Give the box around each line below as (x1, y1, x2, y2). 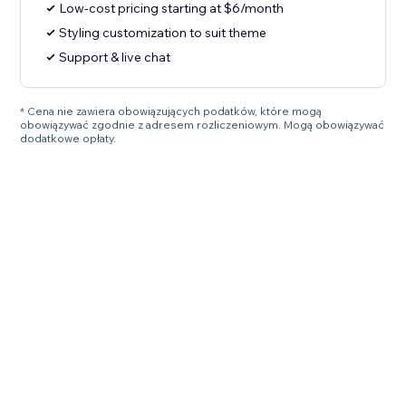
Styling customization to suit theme (59, 24, 267, 42)
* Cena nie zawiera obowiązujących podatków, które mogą (20, 104, 323, 119)
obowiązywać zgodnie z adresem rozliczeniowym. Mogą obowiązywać (20, 118, 385, 132)
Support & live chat (59, 49, 171, 66)
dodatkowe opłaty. (20, 131, 117, 146)
